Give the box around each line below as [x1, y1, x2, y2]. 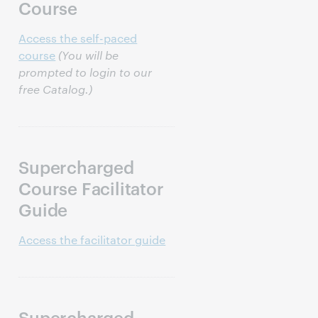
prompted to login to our [18, 65, 153, 79]
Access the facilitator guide [18, 232, 166, 247]
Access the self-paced [18, 31, 138, 45]
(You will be [58, 48, 119, 62]
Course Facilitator [18, 177, 164, 199]
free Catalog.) [18, 82, 93, 97]
